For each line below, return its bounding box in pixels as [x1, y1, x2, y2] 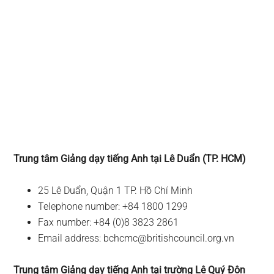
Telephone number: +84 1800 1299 [38, 201, 188, 213]
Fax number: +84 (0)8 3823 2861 [38, 217, 179, 229]
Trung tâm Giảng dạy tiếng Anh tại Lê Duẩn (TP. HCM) [13, 153, 246, 165]
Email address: [38, 232, 104, 245]
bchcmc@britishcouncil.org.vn [103, 232, 235, 245]
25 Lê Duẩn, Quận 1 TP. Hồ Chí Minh [38, 185, 193, 197]
